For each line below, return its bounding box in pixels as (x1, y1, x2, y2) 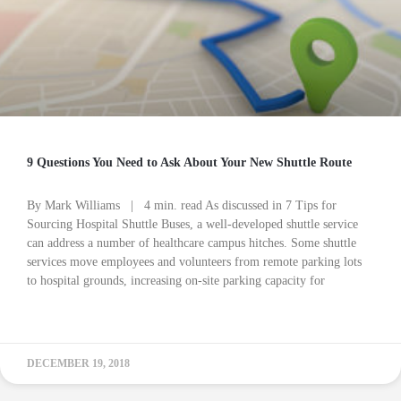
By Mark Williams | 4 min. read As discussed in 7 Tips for (27, 199, 337, 212)
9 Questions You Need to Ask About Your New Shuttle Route (27, 156, 352, 169)
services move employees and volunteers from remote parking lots (27, 255, 362, 269)
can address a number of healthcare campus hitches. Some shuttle (27, 236, 356, 250)
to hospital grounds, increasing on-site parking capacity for (27, 274, 325, 287)
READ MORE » (27, 318, 98, 330)
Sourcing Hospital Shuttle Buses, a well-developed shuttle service (27, 218, 358, 231)
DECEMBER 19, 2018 (27, 357, 130, 370)
